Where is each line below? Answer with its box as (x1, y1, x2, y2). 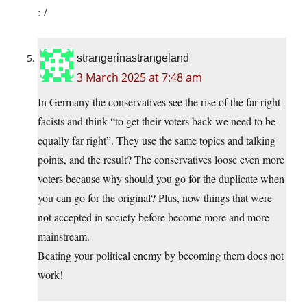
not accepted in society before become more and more (38, 210, 269, 225)
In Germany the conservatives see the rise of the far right (38, 95, 280, 110)
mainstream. (38, 229, 90, 244)
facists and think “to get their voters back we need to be (38, 114, 275, 129)
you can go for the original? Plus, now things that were (38, 191, 272, 206)
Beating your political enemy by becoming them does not (38, 248, 284, 263)
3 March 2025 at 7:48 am (77, 70, 202, 86)
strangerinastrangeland (77, 52, 189, 64)
